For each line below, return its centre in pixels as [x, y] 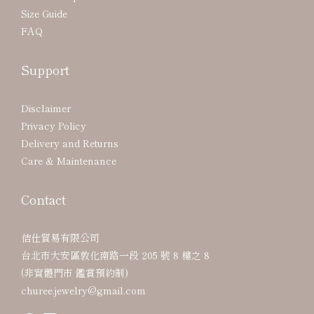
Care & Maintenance [69, 160]
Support [45, 69]
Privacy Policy [54, 125]
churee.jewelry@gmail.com [83, 290]
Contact [43, 199]
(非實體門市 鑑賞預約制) [75, 272]
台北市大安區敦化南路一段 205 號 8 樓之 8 [115, 255]
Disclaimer [46, 108]
